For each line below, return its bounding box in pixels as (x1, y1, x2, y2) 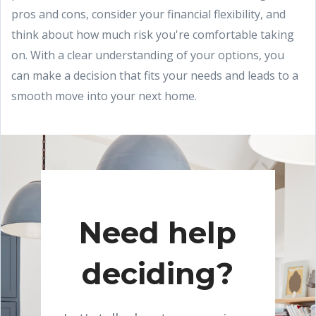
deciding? (82, 256, 234, 291)
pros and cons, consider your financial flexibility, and (11, 6, 286, 22)
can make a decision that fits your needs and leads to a (11, 68, 298, 83)
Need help (79, 215, 237, 250)
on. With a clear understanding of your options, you (11, 47, 284, 63)
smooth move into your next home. (11, 88, 197, 104)
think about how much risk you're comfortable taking (11, 27, 294, 42)
